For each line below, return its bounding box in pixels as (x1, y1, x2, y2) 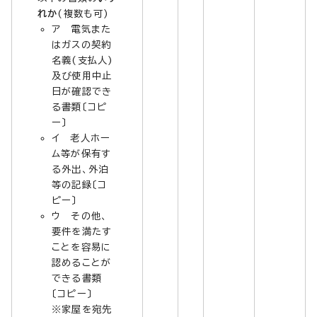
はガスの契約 (52, 39, 112, 50)
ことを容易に (52, 241, 112, 252)
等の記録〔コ (52, 179, 108, 190)
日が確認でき (52, 86, 113, 96)
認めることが (52, 257, 112, 267)
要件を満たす (52, 226, 113, 236)
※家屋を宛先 (52, 304, 113, 314)
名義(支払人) (52, 54, 114, 65)
